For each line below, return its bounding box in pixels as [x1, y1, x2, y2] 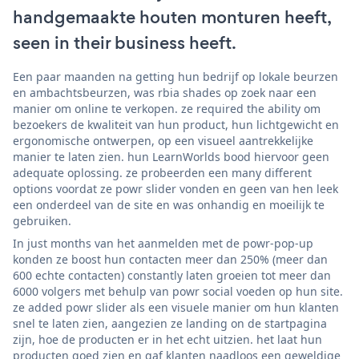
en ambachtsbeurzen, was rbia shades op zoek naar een [13, 84, 317, 100]
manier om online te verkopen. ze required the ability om [13, 100, 321, 116]
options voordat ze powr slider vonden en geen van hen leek [13, 180, 338, 196]
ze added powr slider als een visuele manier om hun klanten [13, 299, 339, 315]
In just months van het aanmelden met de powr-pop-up [13, 235, 313, 251]
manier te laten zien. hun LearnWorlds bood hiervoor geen [13, 148, 329, 164]
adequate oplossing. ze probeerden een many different [13, 164, 312, 180]
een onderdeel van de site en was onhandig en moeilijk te [13, 196, 325, 212]
